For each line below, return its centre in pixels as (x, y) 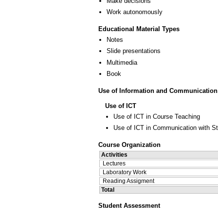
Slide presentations (134, 51)
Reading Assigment (128, 181)
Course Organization (129, 145)
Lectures (114, 163)
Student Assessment (129, 205)
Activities (114, 154)
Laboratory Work (125, 172)
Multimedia (122, 62)
